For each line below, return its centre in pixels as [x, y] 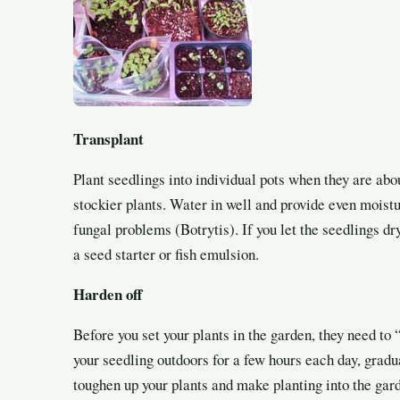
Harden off [108, 294]
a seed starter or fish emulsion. [166, 254]
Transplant [108, 138]
